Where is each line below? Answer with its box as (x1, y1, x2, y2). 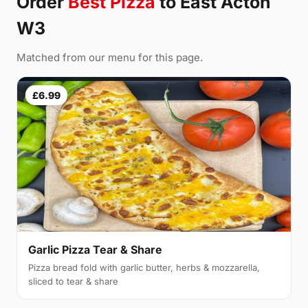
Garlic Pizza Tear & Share (28, 242, 162, 256)
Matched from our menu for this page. (16, 51, 203, 65)
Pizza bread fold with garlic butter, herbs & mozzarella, (28, 261, 260, 273)
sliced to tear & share (28, 275, 118, 287)
